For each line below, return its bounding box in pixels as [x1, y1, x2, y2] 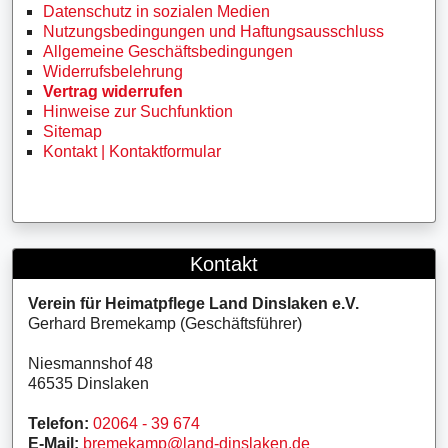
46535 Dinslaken [28, 375, 149, 392]
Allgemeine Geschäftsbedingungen [43, 43, 293, 60]
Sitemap [43, 123, 102, 140]
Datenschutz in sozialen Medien [43, 3, 270, 20]
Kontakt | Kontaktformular [43, 143, 221, 160]
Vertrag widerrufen [43, 83, 183, 100]
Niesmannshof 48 [28, 355, 153, 372]
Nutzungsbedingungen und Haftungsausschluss [43, 23, 384, 40]
